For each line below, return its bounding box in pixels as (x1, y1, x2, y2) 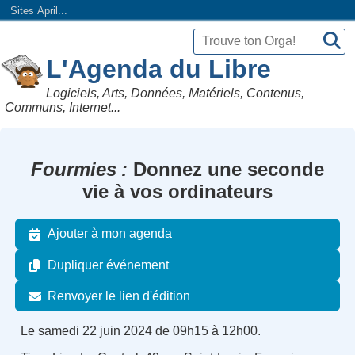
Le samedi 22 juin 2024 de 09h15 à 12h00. (20, 324, 261, 338)
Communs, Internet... (5, 100, 121, 114)
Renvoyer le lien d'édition (48, 288, 191, 303)
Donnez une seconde (128, 158, 324, 180)
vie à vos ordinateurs (82, 180, 273, 202)
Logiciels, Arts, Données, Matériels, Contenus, (46, 86, 305, 100)
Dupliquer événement (48, 258, 170, 272)
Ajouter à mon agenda (48, 227, 173, 241)
